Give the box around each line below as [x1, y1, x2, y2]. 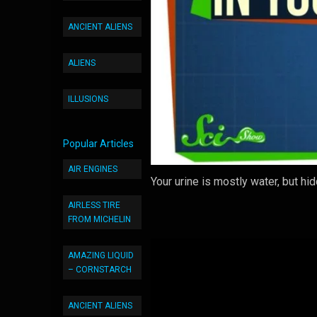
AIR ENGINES [68, 164, 117, 174]
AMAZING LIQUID [68, 250, 134, 260]
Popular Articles [63, 138, 134, 149]
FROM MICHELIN [68, 214, 131, 224]
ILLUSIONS [68, 94, 108, 104]
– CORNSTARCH [68, 265, 132, 275]
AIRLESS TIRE [68, 200, 120, 210]
